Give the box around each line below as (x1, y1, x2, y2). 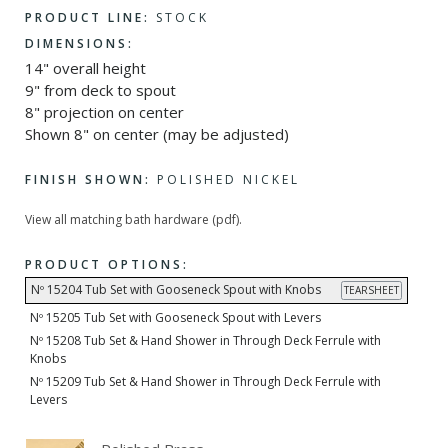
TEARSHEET (344, 283, 399, 298)
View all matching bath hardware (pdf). (25, 211, 242, 229)
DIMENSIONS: (25, 35, 134, 53)
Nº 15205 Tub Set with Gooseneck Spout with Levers (30, 309, 321, 327)
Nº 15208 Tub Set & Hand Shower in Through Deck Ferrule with (30, 332, 381, 350)
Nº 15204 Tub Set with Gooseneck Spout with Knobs (31, 281, 321, 299)
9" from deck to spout (25, 79, 176, 100)
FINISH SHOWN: (25, 171, 151, 189)
